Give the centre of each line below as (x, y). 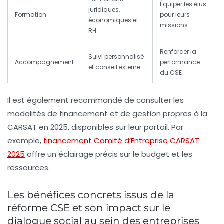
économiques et (113, 20)
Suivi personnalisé (116, 56)
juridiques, (104, 9)
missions (174, 25)
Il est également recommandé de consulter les (96, 100)
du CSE (171, 72)
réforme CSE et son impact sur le (89, 208)
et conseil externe (114, 67)
